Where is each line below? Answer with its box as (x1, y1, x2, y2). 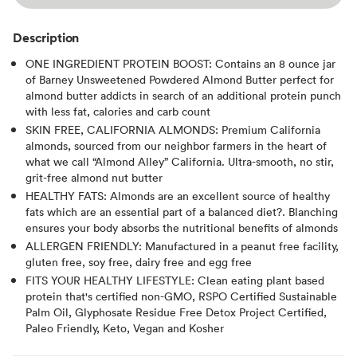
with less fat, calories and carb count (25, 103, 210, 119)
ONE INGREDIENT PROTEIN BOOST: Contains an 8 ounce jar (25, 55, 335, 71)
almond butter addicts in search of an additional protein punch (25, 87, 341, 103)
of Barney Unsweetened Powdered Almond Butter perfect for (25, 71, 334, 87)
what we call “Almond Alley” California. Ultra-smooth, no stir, (25, 153, 334, 169)
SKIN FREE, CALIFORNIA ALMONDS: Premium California (25, 121, 320, 137)
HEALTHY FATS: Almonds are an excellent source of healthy (25, 187, 330, 203)
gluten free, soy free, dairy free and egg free (25, 253, 252, 269)
